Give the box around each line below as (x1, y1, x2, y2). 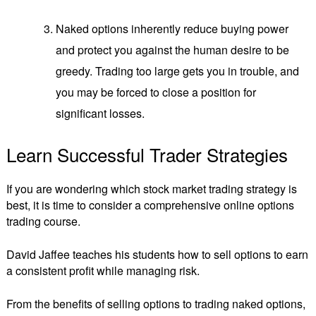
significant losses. (56, 104, 148, 121)
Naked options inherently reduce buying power (56, 20, 289, 37)
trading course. (6, 213, 83, 230)
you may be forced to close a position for (56, 83, 257, 100)
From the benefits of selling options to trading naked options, (6, 296, 305, 312)
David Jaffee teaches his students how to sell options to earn (6, 246, 308, 263)
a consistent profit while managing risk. (6, 262, 202, 279)
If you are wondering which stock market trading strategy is (6, 181, 297, 197)
